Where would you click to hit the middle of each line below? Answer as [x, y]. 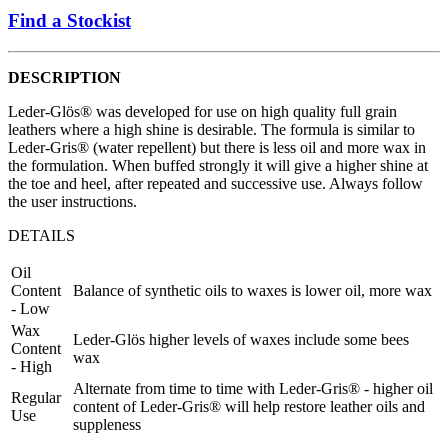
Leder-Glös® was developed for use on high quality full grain [202, 111]
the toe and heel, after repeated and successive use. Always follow [215, 183]
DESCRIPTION [64, 77]
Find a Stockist [69, 21]
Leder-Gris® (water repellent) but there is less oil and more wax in [217, 147]
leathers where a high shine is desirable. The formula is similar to [211, 129]
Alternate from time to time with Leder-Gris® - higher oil [253, 388]
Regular [36, 397]
